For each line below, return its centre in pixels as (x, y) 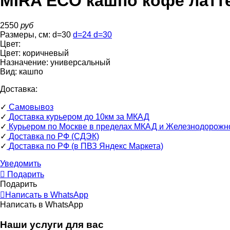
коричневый (46, 53)
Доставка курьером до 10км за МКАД (79, 117)
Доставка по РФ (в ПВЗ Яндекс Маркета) (86, 146)
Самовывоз (31, 107)
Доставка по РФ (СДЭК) (54, 137)
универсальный (80, 63)
